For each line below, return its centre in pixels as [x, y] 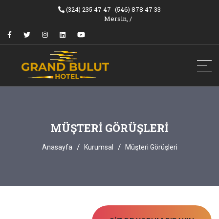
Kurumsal [99, 147]
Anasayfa [57, 147]
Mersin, [117, 19]
